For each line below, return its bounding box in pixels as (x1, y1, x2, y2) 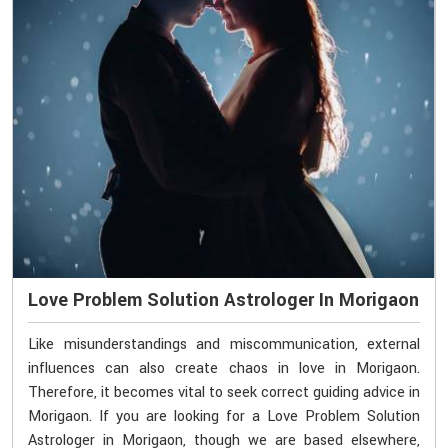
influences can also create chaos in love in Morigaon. (28, 358, 420, 380)
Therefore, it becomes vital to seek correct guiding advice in (28, 382, 420, 404)
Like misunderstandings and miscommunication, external (28, 334, 420, 356)
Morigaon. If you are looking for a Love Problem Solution (28, 406, 420, 428)
